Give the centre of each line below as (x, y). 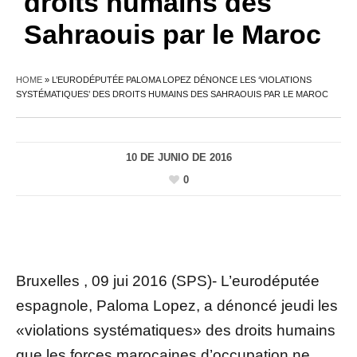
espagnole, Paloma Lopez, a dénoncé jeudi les (177, 306)
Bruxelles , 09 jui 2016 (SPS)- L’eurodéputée (168, 281)
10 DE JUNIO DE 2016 (178, 157)
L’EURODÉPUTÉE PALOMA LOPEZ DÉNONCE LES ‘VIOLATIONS (182, 79)
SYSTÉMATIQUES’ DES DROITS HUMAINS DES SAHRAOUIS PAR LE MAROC (172, 94)
